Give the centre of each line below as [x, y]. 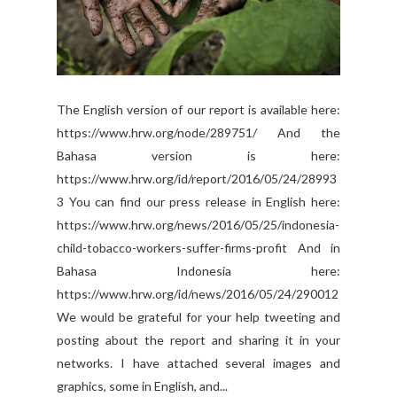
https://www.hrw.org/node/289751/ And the [198, 133]
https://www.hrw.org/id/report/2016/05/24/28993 [197, 179]
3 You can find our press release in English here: [198, 202]
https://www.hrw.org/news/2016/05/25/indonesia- [198, 225]
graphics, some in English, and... [142, 386]
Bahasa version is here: [198, 156]
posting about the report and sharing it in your [198, 340]
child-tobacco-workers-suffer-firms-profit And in [198, 248]
